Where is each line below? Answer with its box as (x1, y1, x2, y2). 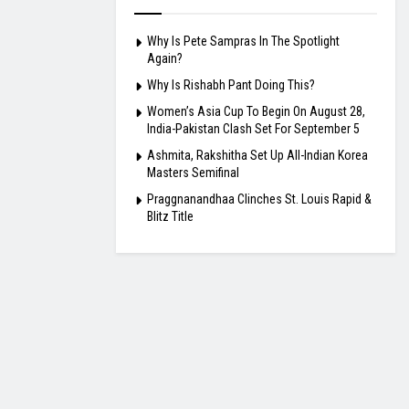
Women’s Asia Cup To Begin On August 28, (147, 104, 365, 120)
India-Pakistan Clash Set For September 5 (147, 121, 360, 137)
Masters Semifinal (147, 165, 239, 181)
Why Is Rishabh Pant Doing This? (147, 78, 315, 93)
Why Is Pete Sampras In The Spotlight (147, 34, 340, 49)
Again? (147, 51, 183, 67)
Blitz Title (147, 209, 194, 225)
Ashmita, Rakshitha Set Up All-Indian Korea (147, 148, 368, 163)
